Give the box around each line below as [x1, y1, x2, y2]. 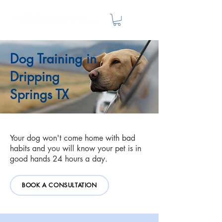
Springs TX [10, 86, 69, 103]
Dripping [10, 68, 59, 85]
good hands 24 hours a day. [10, 153, 108, 164]
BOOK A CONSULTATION [22, 181, 97, 189]
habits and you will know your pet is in [10, 143, 141, 154]
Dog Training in [10, 50, 97, 67]
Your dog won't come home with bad [10, 132, 135, 143]
